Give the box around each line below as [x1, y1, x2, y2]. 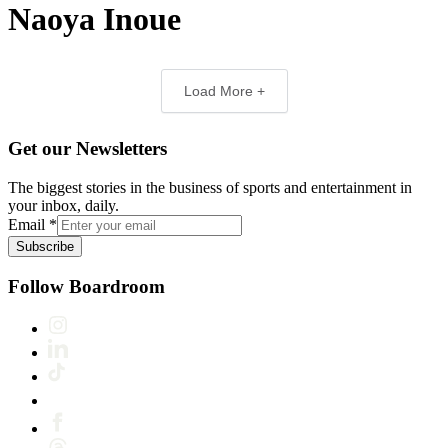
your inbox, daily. [8, 196, 119, 214]
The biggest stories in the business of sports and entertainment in [8, 178, 412, 196]
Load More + [183, 83, 265, 100]
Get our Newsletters [8, 138, 167, 160]
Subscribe [16, 238, 74, 254]
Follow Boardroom [8, 275, 165, 297]
